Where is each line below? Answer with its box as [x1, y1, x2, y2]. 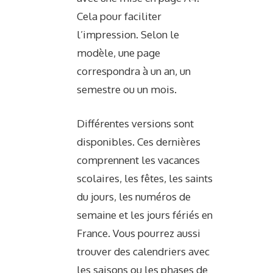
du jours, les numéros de [77, 190, 191, 203]
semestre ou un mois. [77, 83, 177, 96]
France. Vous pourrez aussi [77, 226, 200, 239]
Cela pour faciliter [77, 10, 161, 23]
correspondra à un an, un [77, 65, 191, 77]
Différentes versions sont [77, 116, 194, 130]
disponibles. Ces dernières [77, 135, 200, 148]
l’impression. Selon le [77, 28, 179, 41]
